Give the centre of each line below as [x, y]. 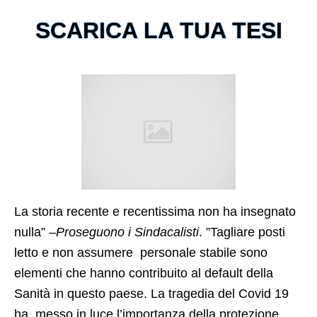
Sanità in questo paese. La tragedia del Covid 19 [151, 294]
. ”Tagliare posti [242, 232]
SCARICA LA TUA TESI [158, 31]
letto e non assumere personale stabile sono [141, 253]
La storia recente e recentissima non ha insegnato [155, 212]
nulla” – [35, 232]
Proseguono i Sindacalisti [127, 232]
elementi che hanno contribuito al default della [144, 273]
